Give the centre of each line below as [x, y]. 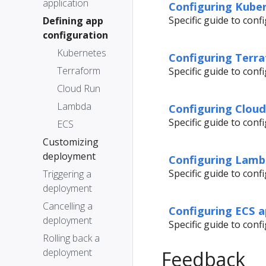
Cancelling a [68, 206]
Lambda [74, 106]
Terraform [79, 71]
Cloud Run [79, 88]
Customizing [71, 142]
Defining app [73, 21]
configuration [75, 35]
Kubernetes [82, 53]
